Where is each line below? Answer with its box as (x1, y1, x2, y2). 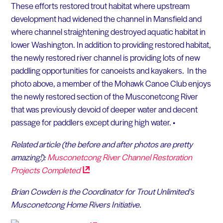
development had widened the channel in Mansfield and (10, 12, 202, 25)
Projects (10, 163, 41, 176)
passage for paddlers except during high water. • (10, 116, 175, 128)
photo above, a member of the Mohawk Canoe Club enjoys (10, 77, 211, 90)
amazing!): (10, 150, 47, 163)
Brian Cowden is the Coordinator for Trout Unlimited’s (10, 185, 194, 198)
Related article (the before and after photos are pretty (10, 137, 193, 150)
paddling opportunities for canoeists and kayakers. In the (10, 64, 207, 77)
